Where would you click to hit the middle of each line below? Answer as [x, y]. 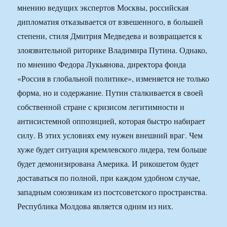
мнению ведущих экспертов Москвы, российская [103, 8]
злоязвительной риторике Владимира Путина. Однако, [112, 50]
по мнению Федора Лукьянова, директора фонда [102, 64]
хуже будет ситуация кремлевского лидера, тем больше [112, 149]
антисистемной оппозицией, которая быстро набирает [111, 121]
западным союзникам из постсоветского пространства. [112, 192]
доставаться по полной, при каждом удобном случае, [109, 178]
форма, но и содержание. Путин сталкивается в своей [110, 93]
